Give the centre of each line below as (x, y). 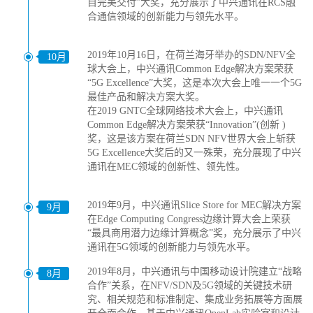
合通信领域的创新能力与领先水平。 (166, 16)
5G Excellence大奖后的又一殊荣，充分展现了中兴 (194, 153)
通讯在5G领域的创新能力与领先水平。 (172, 247)
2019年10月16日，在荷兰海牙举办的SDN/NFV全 (191, 55)
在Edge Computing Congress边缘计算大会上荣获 (189, 219)
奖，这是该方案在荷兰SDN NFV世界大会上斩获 (191, 139)
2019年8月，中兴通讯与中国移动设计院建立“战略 (195, 271)
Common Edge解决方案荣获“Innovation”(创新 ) (187, 125)
